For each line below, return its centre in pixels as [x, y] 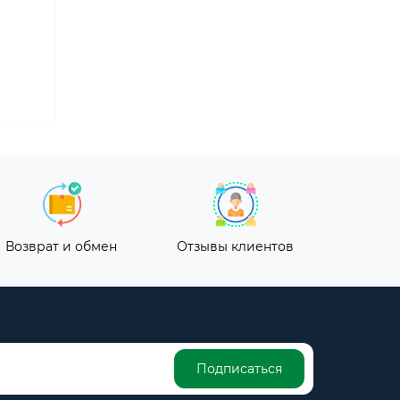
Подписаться [239, 369]
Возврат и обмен [61, 246]
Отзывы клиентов [235, 246]
